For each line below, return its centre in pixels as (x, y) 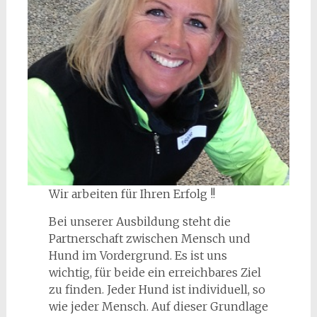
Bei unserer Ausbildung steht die (139, 221)
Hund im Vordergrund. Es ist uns (138, 255)
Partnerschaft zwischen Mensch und (149, 238)
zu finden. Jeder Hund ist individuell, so (157, 289)
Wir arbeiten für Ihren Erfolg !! (132, 194)
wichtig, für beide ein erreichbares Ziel (155, 272)
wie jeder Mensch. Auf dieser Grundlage (158, 306)
